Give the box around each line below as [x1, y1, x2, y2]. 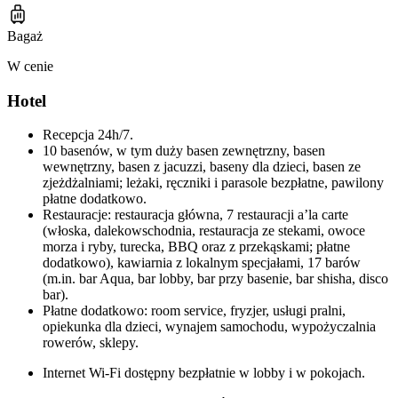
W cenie [7, 58, 53, 74]
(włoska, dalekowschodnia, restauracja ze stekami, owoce [43, 223, 365, 239]
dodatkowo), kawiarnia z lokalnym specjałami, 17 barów [43, 255, 361, 271]
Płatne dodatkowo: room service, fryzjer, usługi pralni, [43, 303, 346, 319]
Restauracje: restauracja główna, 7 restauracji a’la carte [43, 207, 348, 223]
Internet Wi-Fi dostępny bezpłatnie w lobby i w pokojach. [43, 365, 365, 381]
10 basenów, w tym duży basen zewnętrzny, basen [43, 143, 325, 159]
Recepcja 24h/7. [43, 127, 133, 143]
